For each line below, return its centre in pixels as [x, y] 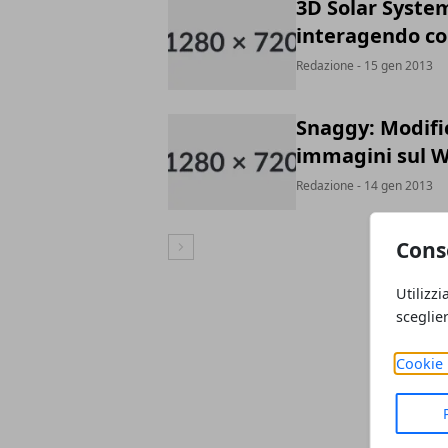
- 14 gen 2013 [393, 185]
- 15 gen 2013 [393, 65]
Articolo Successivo [229, 249]
